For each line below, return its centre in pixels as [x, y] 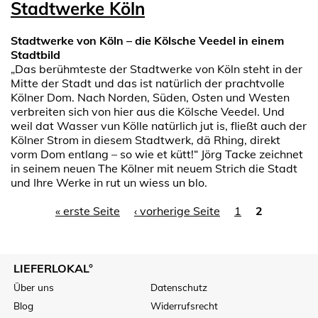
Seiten [35, 228]
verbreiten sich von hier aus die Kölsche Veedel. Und [148, 112]
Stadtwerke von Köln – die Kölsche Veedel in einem [147, 41]
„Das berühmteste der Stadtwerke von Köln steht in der [157, 69]
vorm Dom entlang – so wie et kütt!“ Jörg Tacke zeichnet [157, 154]
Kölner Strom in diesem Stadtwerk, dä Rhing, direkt [146, 140]
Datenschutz [179, 287]
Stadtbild [35, 55]
